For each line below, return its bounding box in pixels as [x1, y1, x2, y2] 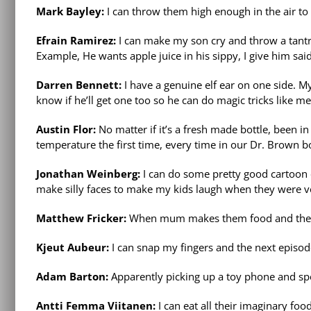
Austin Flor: [36, 122, 96, 137]
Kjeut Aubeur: [36, 240, 109, 255]
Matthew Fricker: [36, 211, 126, 226]
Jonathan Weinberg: [36, 167, 140, 181]
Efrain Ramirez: [36, 33, 116, 48]
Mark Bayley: [36, 4, 104, 19]
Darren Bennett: [36, 78, 121, 92]
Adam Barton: [36, 269, 108, 284]
